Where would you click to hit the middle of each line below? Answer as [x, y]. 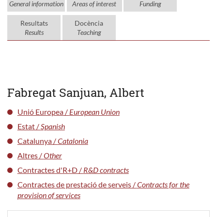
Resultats [34, 23]
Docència [89, 23]
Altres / [30, 155]
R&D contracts [106, 170]
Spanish [53, 126]
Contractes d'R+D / [50, 170]
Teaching [89, 32]
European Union [94, 111]
